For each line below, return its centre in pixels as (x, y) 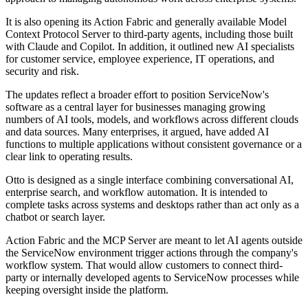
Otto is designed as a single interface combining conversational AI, (150, 180)
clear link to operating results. (69, 157)
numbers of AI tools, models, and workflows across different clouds (152, 120)
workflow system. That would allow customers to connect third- (144, 265)
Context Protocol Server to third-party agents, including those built (149, 34)
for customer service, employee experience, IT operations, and (140, 59)
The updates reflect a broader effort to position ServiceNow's (137, 95)
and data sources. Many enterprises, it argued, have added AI (137, 132)
